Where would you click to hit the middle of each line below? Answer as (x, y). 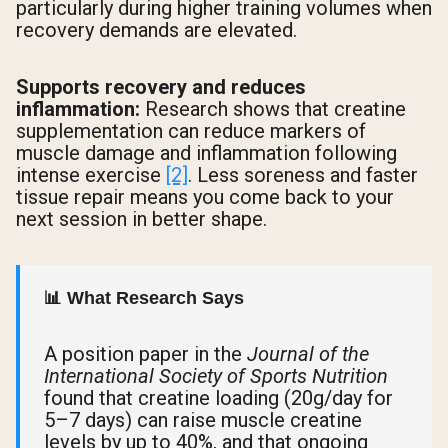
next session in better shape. (141, 218)
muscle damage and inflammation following (206, 152)
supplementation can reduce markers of (191, 130)
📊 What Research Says (144, 297)
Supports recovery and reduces (161, 86)
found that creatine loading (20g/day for (218, 398)
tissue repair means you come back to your (205, 196)
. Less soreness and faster (303, 174)
